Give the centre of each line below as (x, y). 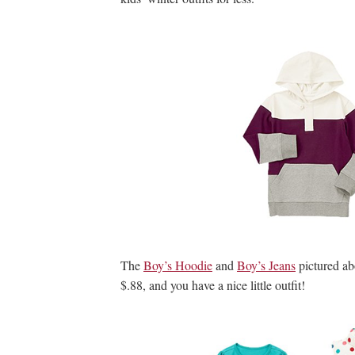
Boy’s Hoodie (178, 265)
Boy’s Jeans (266, 265)
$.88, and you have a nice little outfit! (213, 285)
